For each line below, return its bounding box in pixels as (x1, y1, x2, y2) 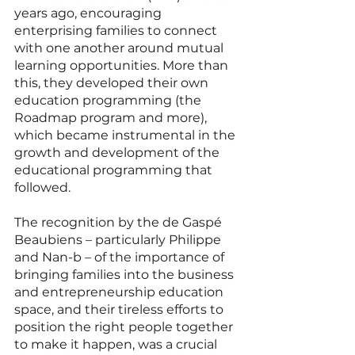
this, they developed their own (14, 74, 212, 90)
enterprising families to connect (14, 22, 220, 38)
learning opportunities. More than (14, 57, 231, 73)
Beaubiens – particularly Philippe (14, 231, 224, 247)
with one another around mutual (14, 40, 227, 55)
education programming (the (14, 92, 204, 108)
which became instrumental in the (14, 127, 239, 143)
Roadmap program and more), (14, 109, 210, 125)
